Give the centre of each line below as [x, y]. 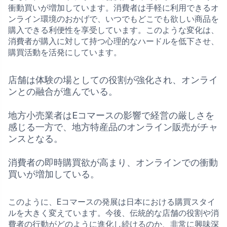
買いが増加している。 [54, 174]
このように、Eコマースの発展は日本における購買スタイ [112, 202]
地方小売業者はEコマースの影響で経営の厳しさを [111, 115]
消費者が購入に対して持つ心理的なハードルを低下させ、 [113, 41]
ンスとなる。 [35, 139]
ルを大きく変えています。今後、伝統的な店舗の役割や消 [113, 213]
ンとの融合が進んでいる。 [63, 91]
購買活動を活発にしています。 [65, 52]
